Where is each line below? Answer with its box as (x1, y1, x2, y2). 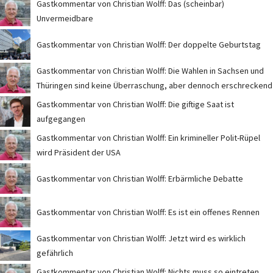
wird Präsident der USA (37, 147, 121, 158)
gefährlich (37, 247, 73, 259)
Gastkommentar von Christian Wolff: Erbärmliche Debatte (37, 173, 243, 185)
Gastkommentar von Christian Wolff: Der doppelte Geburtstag (37, 39, 261, 51)
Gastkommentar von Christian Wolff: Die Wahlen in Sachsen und (37, 65, 264, 77)
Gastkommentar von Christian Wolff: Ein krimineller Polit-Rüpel (37, 132, 260, 144)
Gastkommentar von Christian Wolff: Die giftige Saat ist (37, 99, 234, 110)
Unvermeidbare (37, 13, 93, 24)
